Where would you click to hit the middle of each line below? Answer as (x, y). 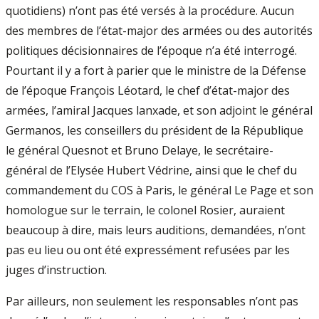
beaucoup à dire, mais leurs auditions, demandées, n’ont (156, 230)
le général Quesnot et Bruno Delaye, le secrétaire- (140, 150)
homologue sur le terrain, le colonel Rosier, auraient (145, 210)
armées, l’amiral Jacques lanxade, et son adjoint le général (159, 110)
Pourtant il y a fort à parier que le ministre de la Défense (156, 70)
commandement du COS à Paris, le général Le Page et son (159, 190)
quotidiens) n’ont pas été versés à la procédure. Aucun (150, 11)
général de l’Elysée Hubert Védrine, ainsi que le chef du (151, 170)
